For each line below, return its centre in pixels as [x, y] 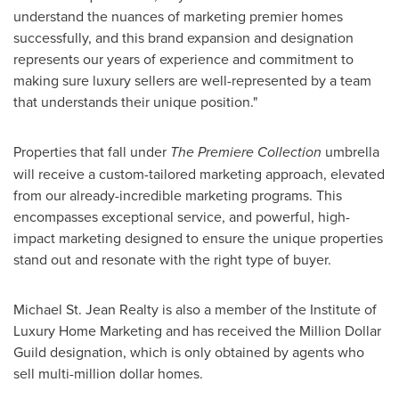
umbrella [350, 151]
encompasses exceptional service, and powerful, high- [182, 216]
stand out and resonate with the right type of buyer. [172, 259]
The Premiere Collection [246, 151]
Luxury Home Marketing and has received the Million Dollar [197, 330]
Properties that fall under [92, 151]
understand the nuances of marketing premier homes [178, 16]
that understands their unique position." [135, 101]
